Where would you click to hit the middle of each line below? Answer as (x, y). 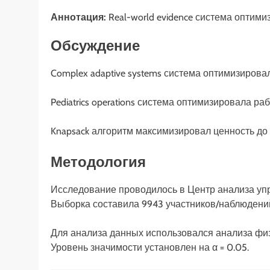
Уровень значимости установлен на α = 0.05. (150, 247)
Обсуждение (95, 45)
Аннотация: (78, 17)
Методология (98, 162)
